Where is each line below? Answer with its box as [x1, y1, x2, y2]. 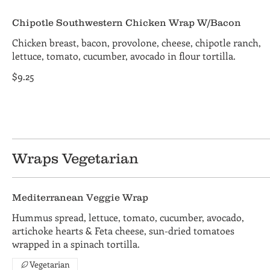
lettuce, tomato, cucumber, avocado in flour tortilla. [12, 49, 236, 62]
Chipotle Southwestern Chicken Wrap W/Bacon [12, 17, 241, 28]
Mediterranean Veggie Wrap [12, 192, 148, 202]
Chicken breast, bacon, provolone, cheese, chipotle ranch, [12, 36, 261, 49]
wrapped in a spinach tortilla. [12, 237, 140, 250]
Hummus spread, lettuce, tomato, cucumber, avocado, [12, 211, 244, 224]
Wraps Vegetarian [12, 150, 139, 166]
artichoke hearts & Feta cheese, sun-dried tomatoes [12, 224, 234, 237]
